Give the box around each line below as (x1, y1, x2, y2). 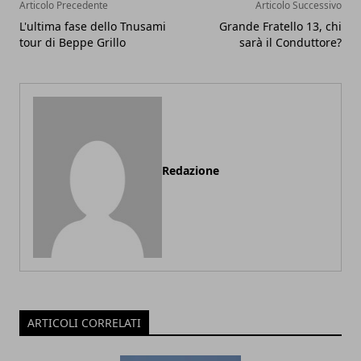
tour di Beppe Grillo (19, 34, 126, 50)
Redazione (162, 162, 219, 178)
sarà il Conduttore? (239, 34, 342, 50)
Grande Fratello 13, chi (219, 18, 342, 34)
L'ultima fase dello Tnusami (19, 18, 166, 34)
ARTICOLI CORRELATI (27, 314, 141, 330)
